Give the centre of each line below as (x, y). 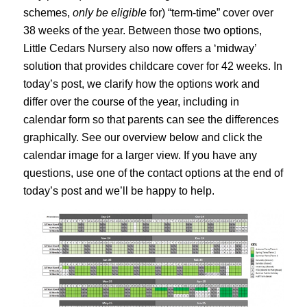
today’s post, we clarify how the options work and (141, 84)
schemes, (48, 12)
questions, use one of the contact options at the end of (153, 173)
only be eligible (109, 12)
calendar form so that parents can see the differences (151, 119)
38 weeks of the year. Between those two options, (142, 30)
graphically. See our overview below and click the (143, 137)
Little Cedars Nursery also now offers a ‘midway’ (139, 48)
